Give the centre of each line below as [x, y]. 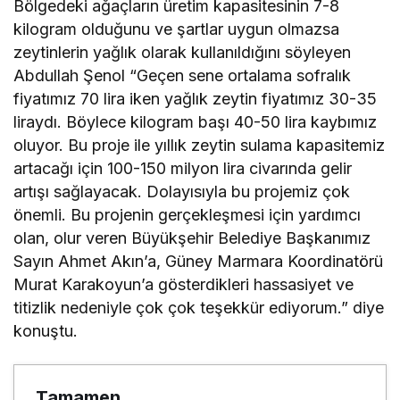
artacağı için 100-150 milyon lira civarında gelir [183, 168]
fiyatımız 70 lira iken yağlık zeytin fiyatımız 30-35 [196, 98]
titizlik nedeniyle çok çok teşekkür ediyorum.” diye [199, 307]
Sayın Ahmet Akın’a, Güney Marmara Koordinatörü [199, 261]
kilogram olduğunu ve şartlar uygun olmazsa [177, 29]
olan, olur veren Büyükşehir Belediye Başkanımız [192, 237]
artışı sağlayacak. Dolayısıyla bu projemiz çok [182, 191]
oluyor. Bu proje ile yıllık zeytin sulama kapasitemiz [200, 145]
